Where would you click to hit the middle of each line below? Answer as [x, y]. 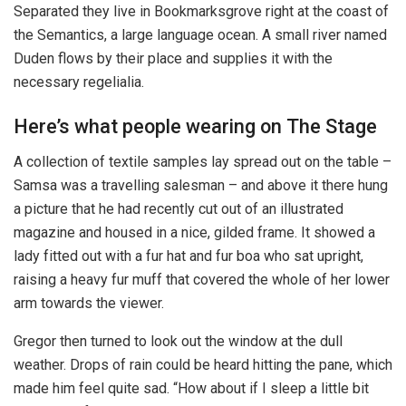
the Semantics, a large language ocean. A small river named [200, 34]
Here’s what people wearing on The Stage [195, 127]
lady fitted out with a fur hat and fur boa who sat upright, [188, 256]
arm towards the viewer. [89, 304]
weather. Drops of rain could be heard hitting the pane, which [203, 365]
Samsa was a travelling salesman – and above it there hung [201, 186]
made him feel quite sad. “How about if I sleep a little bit [191, 389]
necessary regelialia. [79, 82]
